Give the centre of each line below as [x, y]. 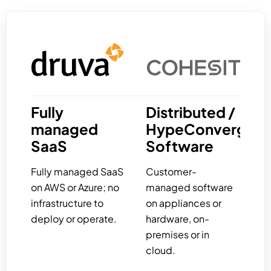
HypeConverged [206, 129]
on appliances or [184, 203]
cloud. [161, 250]
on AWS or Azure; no [75, 188]
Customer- [171, 172]
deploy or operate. [74, 219]
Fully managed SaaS [77, 172]
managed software [190, 188]
